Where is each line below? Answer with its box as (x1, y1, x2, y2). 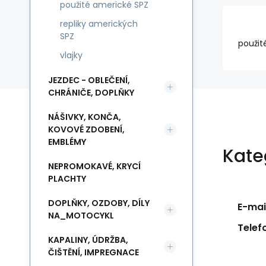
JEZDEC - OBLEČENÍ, (48, 74, 130, 86)
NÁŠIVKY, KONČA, (48, 111, 121, 123)
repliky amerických (60, 18, 138, 30)
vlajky (60, 49, 83, 61)
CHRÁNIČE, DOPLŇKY (48, 87, 134, 99)
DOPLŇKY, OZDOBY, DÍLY (48, 197, 150, 209)
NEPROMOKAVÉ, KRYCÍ (48, 160, 141, 172)
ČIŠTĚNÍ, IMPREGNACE (48, 246, 139, 258)
